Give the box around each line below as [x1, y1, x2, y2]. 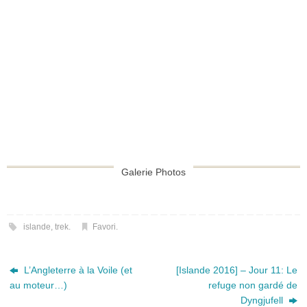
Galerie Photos [121, 167, 186, 177]
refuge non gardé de [208, 280, 297, 291]
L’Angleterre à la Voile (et [21, 265, 133, 276]
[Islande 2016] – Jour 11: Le [175, 265, 297, 276]
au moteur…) [10, 280, 68, 291]
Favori [93, 222, 116, 232]
